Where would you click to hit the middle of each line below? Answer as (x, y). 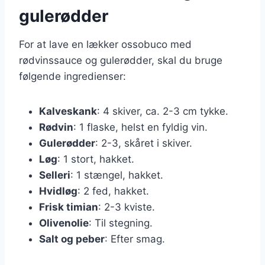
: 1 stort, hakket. (96, 159)
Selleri (55, 175)
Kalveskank (68, 111)
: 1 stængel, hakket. (117, 175)
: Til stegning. (121, 223)
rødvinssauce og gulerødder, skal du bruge (121, 60)
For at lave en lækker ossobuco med (105, 44)
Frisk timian (69, 207)
